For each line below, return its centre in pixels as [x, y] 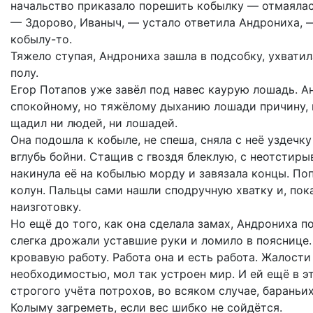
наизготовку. [46, 207]
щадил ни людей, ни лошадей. [94, 123]
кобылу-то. [41, 39]
